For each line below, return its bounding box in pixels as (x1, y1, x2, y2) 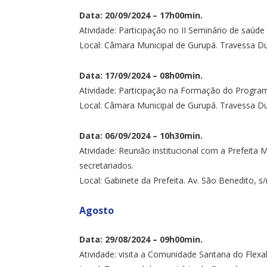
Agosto (79, 203, 114, 217)
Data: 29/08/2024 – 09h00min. (79, 233, 203, 245)
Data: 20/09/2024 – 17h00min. (79, 9, 203, 21)
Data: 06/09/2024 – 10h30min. (79, 129, 203, 141)
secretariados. (79, 159, 133, 171)
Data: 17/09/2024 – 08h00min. (79, 69, 203, 81)
